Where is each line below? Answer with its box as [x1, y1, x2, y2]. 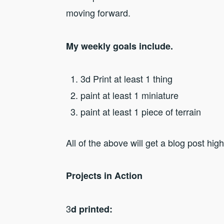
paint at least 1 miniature [80, 88, 178, 102]
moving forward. [66, 6, 130, 19]
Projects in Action [66, 169, 142, 182]
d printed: [71, 202, 112, 215]
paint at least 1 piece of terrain [80, 105, 201, 118]
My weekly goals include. [66, 39, 173, 52]
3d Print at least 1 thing [80, 72, 172, 85]
